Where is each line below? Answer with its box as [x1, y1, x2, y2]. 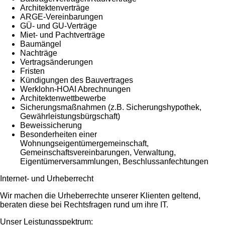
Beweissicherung [20, 121, 82, 130]
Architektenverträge [20, 3, 89, 12]
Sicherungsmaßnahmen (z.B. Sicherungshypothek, [20, 102, 201, 111]
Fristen [20, 66, 45, 75]
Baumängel [20, 39, 61, 48]
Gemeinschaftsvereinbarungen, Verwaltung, [20, 148, 176, 157]
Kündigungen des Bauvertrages [20, 75, 133, 84]
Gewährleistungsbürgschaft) [20, 111, 120, 121]
